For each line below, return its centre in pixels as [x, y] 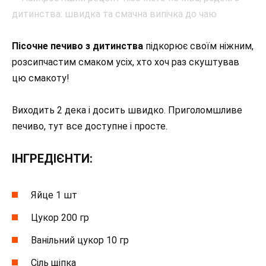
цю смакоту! [41, 78]
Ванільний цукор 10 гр [80, 240]
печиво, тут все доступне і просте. [90, 126]
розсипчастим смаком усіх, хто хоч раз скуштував [126, 62]
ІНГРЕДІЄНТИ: [52, 158]
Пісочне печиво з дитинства [77, 46]
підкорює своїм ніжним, [198, 46]
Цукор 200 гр [60, 217]
